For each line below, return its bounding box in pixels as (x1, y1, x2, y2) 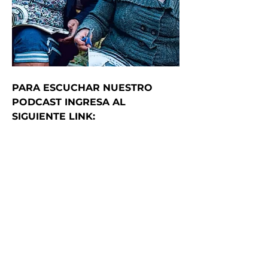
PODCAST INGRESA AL (12, 96, 126, 108)
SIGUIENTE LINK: (12, 110, 95, 122)
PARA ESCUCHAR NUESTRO (12, 81, 153, 93)
